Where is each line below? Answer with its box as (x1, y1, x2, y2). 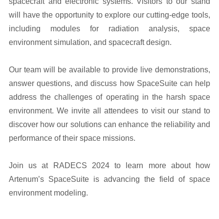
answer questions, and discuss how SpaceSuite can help (8, 79, 211, 88)
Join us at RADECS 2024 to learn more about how (8, 161, 211, 170)
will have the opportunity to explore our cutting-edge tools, (8, 11, 211, 20)
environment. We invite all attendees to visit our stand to (8, 107, 211, 115)
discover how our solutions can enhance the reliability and (8, 120, 211, 129)
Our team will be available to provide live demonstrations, (8, 66, 211, 74)
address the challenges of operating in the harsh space (8, 93, 211, 102)
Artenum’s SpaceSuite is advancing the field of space (8, 175, 211, 184)
